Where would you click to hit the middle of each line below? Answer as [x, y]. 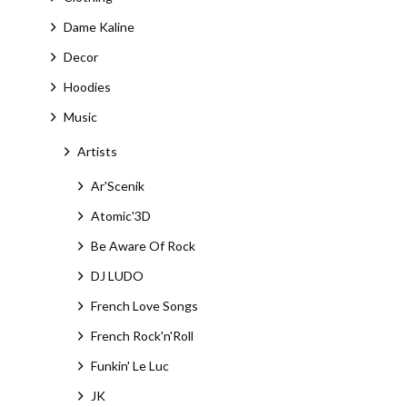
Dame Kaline [99, 27]
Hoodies [87, 87]
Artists [97, 151]
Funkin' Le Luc [129, 366]
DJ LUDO [117, 276]
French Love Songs [144, 306]
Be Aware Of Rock [143, 246]
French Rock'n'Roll [142, 336]
